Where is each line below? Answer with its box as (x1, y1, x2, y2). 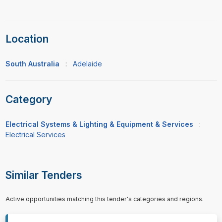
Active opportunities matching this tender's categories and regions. (5, 195, 204, 203)
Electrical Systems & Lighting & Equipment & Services (5, 120, 193, 129)
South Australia (5, 59, 59, 68)
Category (5, 93, 52, 106)
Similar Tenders (5, 169, 82, 182)
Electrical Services (5, 130, 65, 139)
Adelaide (72, 59, 102, 68)
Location (5, 33, 49, 46)
